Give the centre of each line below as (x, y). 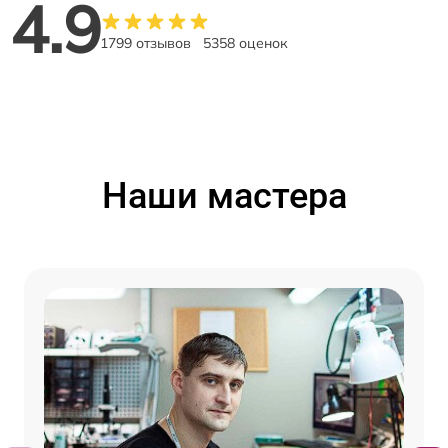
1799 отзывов (145, 43)
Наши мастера (224, 196)
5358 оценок (245, 43)
